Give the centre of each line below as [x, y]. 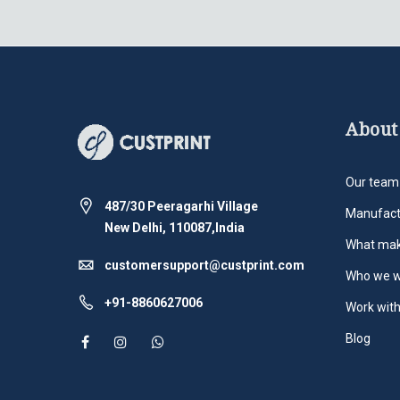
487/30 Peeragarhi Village [181, 206]
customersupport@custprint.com [204, 265]
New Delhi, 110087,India [175, 227]
